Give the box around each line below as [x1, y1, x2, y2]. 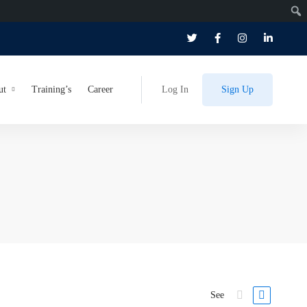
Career [88, 84, 113, 95]
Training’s [32, 84, 71, 95]
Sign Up [221, 84, 254, 95]
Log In [162, 84, 188, 95]
